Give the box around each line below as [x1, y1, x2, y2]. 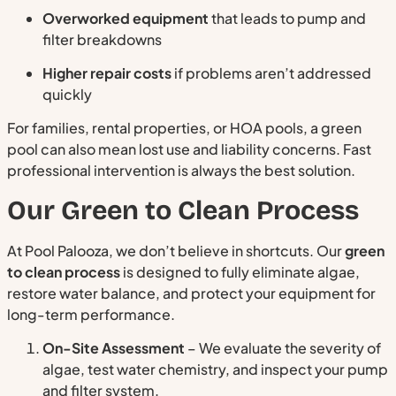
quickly [42, 85, 92, 104]
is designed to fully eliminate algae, [120, 262, 360, 281]
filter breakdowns [42, 29, 162, 49]
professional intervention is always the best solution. [7, 161, 355, 180]
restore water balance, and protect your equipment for [7, 283, 376, 302]
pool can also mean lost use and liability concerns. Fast [7, 140, 371, 159]
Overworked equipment [42, 8, 209, 27]
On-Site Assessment [42, 339, 185, 358]
